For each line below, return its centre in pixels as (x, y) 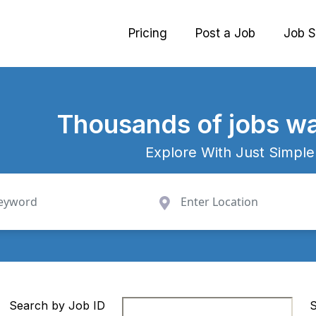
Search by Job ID (57, 305)
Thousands (127, 124)
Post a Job (225, 33)
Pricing (148, 33)
